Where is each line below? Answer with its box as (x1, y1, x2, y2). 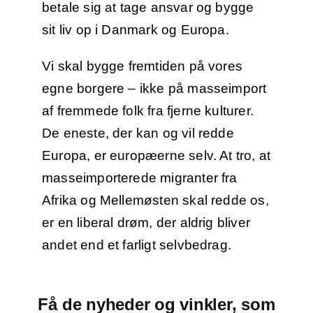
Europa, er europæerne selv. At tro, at (41, 148, 271, 163)
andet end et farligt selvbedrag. (41, 238, 232, 253)
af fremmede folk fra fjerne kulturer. (41, 103, 254, 119)
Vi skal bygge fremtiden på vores (41, 59, 243, 74)
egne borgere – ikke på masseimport (41, 81, 267, 96)
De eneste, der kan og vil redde (41, 126, 234, 141)
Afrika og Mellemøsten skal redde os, (41, 193, 269, 208)
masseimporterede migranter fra (41, 170, 238, 186)
